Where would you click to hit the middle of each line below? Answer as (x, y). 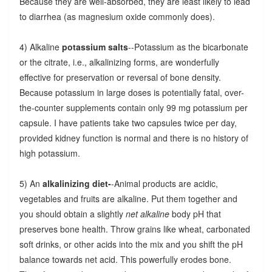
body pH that (195, 213)
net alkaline (147, 213)
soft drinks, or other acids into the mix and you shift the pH (131, 244)
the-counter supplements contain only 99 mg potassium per (133, 107)
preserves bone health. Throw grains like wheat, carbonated (134, 229)
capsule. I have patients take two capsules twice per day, (128, 122)
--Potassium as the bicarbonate (188, 46)
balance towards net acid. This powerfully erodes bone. (125, 259)
